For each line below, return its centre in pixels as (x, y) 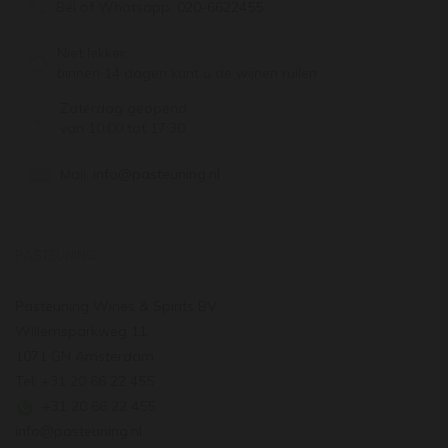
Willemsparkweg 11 (81, 331)
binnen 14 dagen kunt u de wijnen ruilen (187, 73)
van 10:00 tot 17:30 (122, 128)
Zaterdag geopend (123, 108)
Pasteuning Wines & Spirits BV (116, 306)
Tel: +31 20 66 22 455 (84, 381)
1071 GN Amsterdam (84, 356)
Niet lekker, (92, 53)
